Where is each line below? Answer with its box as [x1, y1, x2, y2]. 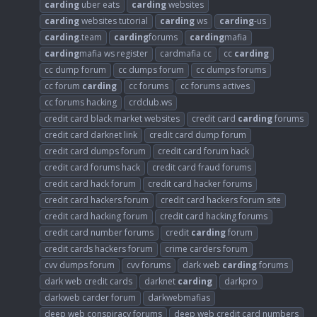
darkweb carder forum [45, 291, 136, 304]
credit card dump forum [149, 128, 246, 141]
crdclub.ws [129, 96, 172, 108]
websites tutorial [79, 14, 148, 27]
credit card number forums [45, 226, 154, 238]
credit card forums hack [45, 161, 140, 173]
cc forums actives [180, 79, 250, 92]
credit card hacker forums [148, 177, 252, 190]
